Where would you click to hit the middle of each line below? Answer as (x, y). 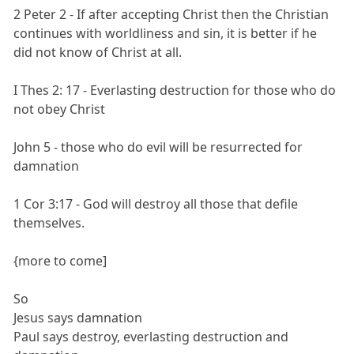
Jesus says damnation (78, 317)
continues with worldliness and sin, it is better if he (166, 33)
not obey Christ (60, 109)
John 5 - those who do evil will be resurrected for (158, 147)
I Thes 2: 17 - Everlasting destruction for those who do (175, 90)
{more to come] (60, 260)
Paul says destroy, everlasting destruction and (151, 336)
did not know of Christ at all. (98, 52)
